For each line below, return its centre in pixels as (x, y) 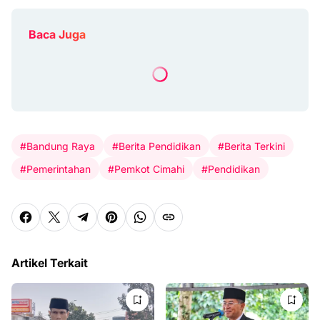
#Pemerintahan (55, 169)
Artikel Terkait (50, 263)
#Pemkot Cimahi (146, 169)
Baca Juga (57, 34)
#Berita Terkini (251, 146)
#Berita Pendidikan (156, 146)
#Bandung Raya (57, 146)
